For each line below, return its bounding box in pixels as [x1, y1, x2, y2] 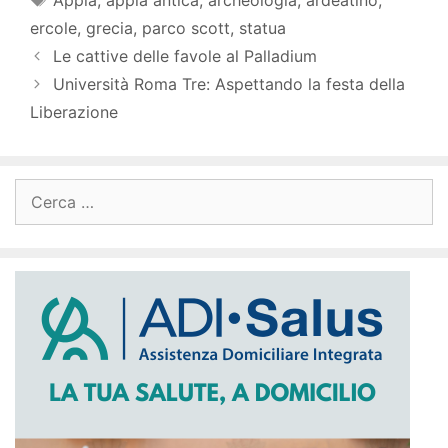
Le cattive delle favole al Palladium [52, 46, 317, 67]
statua [239, 18, 286, 39]
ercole [30, 18, 77, 39]
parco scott [142, 18, 230, 39]
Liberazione [30, 102, 118, 123]
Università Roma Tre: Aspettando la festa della [52, 74, 405, 95]
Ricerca [14, 181, 59, 198]
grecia [86, 18, 133, 39]
